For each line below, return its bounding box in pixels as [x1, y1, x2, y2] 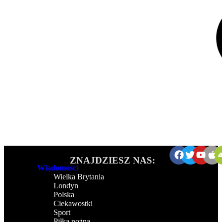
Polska [54, 190, 74, 199]
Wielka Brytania [54, 172, 104, 181]
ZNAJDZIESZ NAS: [70, 155, 156, 166]
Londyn [54, 181, 78, 190]
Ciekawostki [54, 199, 93, 208]
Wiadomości [37, 163, 78, 172]
